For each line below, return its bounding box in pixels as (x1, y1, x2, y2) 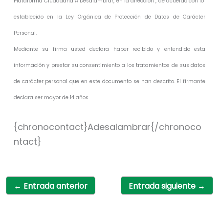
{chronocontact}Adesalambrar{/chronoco (13, 120, 201, 133)
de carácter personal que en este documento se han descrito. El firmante (13, 77, 206, 85)
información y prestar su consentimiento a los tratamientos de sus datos (13, 61, 206, 69)
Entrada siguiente (129, 180, 198, 192)
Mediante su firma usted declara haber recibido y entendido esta (13, 45, 206, 53)
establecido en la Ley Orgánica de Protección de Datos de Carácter (13, 13, 206, 21)
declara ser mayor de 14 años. (13, 93, 89, 101)
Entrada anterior (21, 180, 88, 192)
